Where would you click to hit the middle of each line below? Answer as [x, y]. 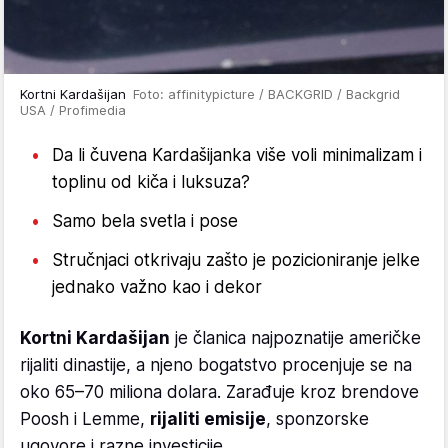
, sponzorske [317, 418]
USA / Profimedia [73, 109]
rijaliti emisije [208, 418]
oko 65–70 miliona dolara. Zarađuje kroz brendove [219, 391]
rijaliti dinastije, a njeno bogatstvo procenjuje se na [216, 364]
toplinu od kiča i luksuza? [151, 181]
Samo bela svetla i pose [145, 220]
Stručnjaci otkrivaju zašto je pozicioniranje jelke [236, 259]
